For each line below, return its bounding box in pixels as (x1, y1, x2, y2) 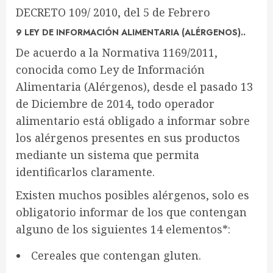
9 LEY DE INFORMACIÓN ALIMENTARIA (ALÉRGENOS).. (16, 26, 246, 38)
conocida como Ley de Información (16, 62, 205, 77)
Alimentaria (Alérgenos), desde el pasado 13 (16, 79, 253, 94)
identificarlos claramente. (16, 165, 155, 179)
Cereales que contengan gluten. (28, 248, 201, 263)
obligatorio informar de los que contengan (16, 205, 247, 219)
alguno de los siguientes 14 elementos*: (16, 222, 230, 236)
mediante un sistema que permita (16, 147, 199, 162)
